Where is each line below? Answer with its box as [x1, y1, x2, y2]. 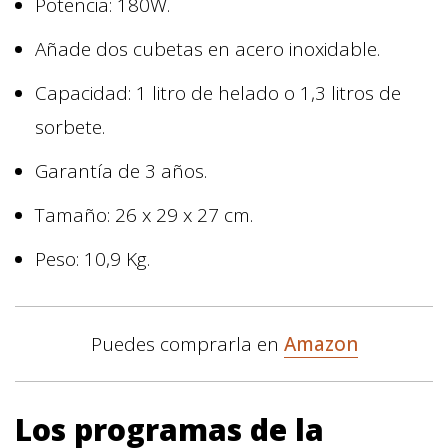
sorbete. [35, 113, 105, 140]
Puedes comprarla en [90, 330, 284, 357]
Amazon [283, 330, 358, 357]
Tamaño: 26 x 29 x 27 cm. [35, 201, 253, 228]
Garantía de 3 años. [35, 157, 207, 184]
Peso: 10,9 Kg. [35, 245, 150, 272]
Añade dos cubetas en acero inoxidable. [35, 35, 380, 62]
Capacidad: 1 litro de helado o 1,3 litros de [35, 79, 401, 106]
